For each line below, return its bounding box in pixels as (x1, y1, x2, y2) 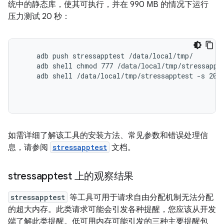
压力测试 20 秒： (8, 11, 70, 21)
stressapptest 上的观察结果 (8, 170, 133, 182)
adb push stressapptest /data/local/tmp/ (20, 51, 193, 60)
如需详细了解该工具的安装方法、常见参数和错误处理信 (8, 130, 208, 140)
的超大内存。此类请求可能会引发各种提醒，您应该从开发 (8, 204, 216, 214)
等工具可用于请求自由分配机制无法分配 (67, 192, 213, 202)
